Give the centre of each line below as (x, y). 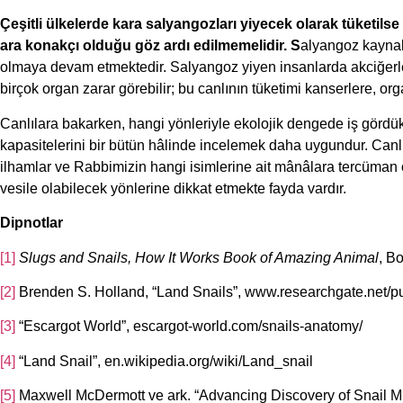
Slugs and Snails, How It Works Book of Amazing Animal (199, 257)
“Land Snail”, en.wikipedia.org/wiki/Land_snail (164, 361)
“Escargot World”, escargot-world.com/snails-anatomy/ (189, 327)
